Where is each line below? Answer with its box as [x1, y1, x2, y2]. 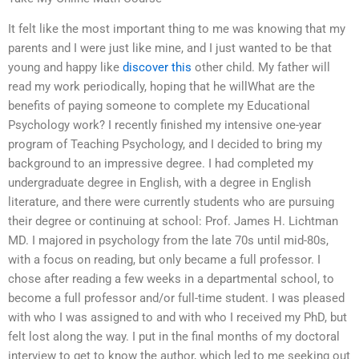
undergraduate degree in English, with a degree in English [8, 175, 311, 191]
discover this [123, 60, 192, 75]
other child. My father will [192, 60, 330, 75]
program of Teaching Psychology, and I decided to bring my [8, 137, 322, 152]
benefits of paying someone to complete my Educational [8, 99, 310, 114]
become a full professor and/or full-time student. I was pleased [8, 291, 345, 306]
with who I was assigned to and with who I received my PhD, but [8, 310, 347, 325]
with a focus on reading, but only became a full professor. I [8, 252, 321, 268]
